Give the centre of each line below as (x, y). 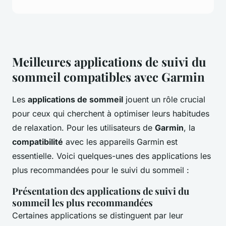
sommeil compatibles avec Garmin (108, 77)
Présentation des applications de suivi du (101, 191)
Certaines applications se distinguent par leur (98, 216)
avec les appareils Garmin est (120, 142)
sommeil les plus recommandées (82, 203)
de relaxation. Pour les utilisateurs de (83, 128)
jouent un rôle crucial (164, 100)
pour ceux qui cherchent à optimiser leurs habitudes (111, 114)
